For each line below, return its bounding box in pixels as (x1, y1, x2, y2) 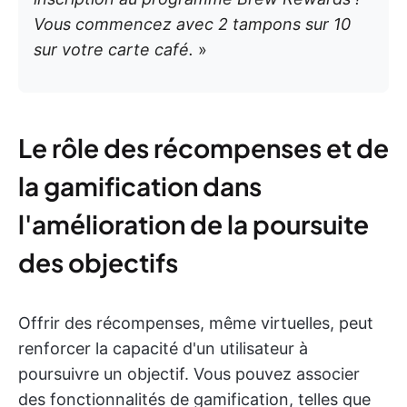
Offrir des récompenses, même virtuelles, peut (18, 313, 373, 333)
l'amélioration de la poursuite (18, 208, 369, 241)
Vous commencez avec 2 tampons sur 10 (34, 15, 351, 35)
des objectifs (18, 246, 178, 279)
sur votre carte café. (34, 40, 198, 60)
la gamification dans (18, 170, 262, 203)
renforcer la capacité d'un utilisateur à (18, 339, 308, 359)
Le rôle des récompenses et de (18, 132, 389, 164)
